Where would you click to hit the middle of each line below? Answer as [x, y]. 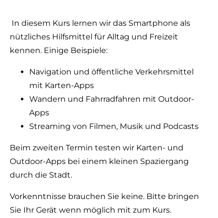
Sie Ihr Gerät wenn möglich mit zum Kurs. [91, 210]
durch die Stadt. [41, 175]
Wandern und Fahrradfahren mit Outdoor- [112, 99]
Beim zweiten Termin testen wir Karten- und [97, 148]
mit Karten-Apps [62, 85]
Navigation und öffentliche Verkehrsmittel [111, 72]
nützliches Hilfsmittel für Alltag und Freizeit [94, 37]
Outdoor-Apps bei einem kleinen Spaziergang [99, 161]
